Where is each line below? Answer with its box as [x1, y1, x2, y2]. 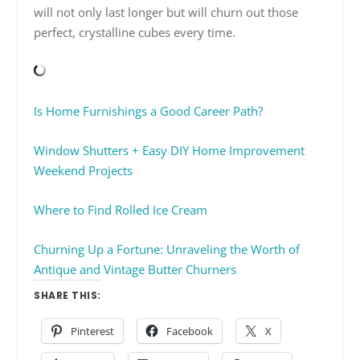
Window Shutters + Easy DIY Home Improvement [34, 142, 305, 159]
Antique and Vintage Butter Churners [34, 261, 237, 278]
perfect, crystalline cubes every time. [34, 24, 236, 41]
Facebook [166, 324, 214, 339]
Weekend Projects [34, 162, 133, 179]
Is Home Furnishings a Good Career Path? [34, 103, 264, 120]
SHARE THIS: [34, 288, 101, 303]
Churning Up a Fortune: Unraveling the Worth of [34, 241, 301, 258]
